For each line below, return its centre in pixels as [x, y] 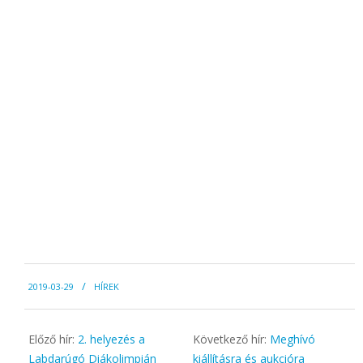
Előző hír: [53, 339]
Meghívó [293, 339]
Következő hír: [232, 339]
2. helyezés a [111, 339]
